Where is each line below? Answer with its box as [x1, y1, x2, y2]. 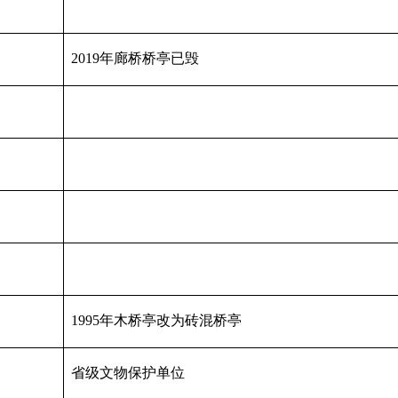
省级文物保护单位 [71, 365, 185, 381]
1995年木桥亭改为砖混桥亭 [71, 313, 242, 329]
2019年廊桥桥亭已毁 [71, 51, 199, 67]
